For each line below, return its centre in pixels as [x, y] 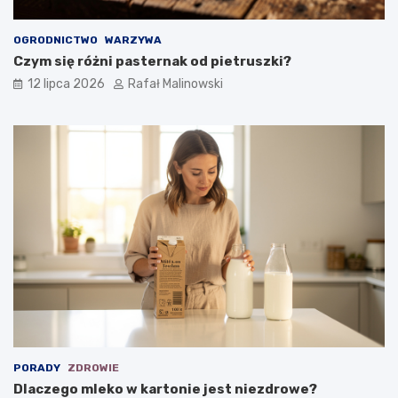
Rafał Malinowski [175, 84]
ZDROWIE [93, 368]
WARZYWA [133, 40]
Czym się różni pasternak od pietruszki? [152, 61]
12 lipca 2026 [66, 84]
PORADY [37, 368]
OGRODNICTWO [56, 40]
